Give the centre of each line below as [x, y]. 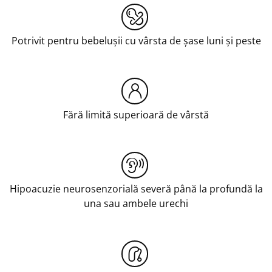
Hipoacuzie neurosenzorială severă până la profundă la [136, 189]
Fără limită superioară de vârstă [136, 114]
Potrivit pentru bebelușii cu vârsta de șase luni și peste [136, 40]
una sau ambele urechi [136, 203]
